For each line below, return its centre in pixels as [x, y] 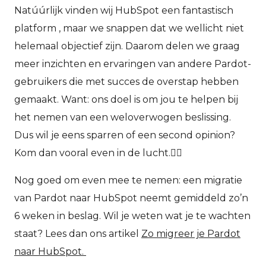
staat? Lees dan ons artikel [78, 233]
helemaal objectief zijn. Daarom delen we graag [127, 46]
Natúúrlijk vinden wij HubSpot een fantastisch [124, 10]
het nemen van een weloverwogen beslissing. [123, 117]
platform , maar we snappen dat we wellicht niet [129, 28]
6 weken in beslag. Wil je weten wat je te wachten [132, 216]
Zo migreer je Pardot [191, 233]
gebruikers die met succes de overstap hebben [126, 81]
